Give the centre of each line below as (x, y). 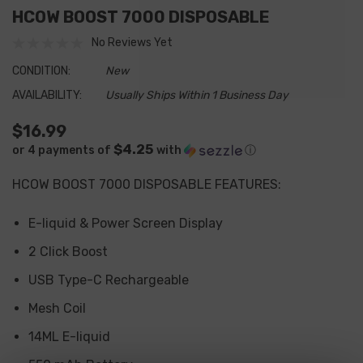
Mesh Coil (57, 308)
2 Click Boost (68, 252)
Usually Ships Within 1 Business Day (197, 95)
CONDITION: (41, 71)
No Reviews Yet (132, 43)
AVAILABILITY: (47, 95)
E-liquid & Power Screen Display (126, 223)
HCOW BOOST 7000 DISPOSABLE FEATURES (145, 184)
